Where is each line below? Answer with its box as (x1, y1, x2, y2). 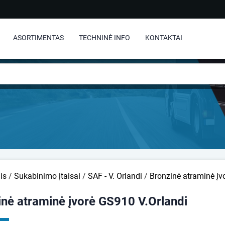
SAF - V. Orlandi (88, 171, 142, 181)
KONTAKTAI (145, 34, 182, 42)
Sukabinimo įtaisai (14, 171, 80, 181)
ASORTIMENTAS (13, 34, 64, 42)
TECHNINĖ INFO (79, 34, 130, 42)
